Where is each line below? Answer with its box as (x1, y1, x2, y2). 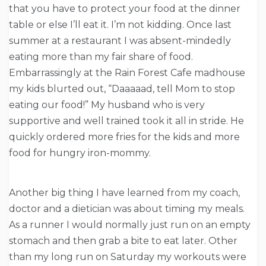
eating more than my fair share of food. (9, 51, 193, 63)
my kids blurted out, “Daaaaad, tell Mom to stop (9, 83, 235, 95)
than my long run (9, 251, 96, 263)
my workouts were (154, 251, 246, 263)
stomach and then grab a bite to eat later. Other (9, 235, 237, 247)
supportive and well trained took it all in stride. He (9, 115, 244, 127)
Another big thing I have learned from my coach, (9, 187, 240, 199)
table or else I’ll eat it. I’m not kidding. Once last (9, 19, 232, 31)
